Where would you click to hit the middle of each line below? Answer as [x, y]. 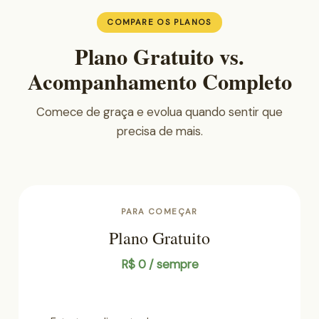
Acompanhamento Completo [159, 82]
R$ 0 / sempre [159, 265]
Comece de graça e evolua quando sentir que [159, 112]
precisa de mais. [159, 131]
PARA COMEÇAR [159, 212]
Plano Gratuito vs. [159, 57]
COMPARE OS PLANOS [159, 23]
